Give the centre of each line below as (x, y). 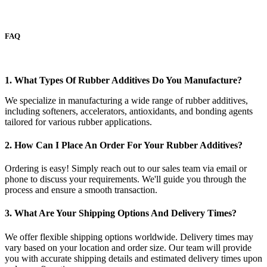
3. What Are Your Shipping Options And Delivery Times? (121, 213)
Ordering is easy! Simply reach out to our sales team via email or (126, 169)
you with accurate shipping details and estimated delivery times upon (133, 258)
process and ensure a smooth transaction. (81, 190)
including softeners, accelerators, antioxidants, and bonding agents (129, 111)
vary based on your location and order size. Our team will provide (128, 247)
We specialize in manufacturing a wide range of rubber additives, (126, 100)
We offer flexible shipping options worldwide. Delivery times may (129, 237)
